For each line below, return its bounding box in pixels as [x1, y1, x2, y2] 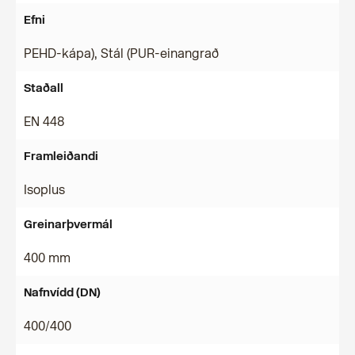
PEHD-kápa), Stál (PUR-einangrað [24, 46, 219, 61]
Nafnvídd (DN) [24, 285, 101, 300]
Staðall [24, 81, 63, 95]
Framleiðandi [24, 149, 98, 163]
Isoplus [24, 182, 65, 197]
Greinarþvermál [24, 217, 113, 231]
